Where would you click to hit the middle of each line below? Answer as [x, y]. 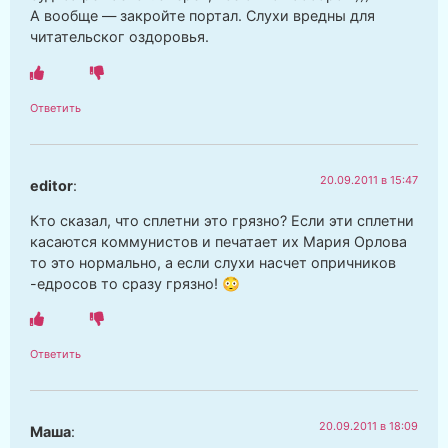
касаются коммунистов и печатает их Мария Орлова [218, 241]
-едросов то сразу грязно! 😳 [135, 283]
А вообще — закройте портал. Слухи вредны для [202, 16]
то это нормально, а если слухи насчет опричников [213, 262]
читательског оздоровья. [119, 37]
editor [51, 185]
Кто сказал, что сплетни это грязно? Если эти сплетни [222, 220]
